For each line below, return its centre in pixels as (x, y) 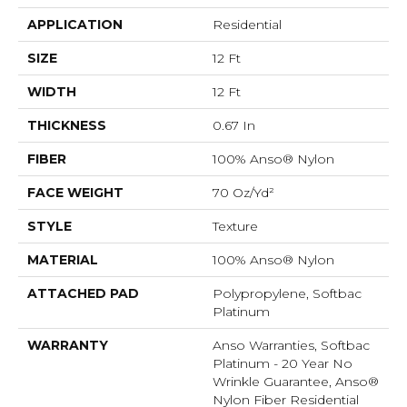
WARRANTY (68, 346)
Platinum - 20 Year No (283, 364)
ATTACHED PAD (83, 294)
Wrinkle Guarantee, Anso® (296, 382)
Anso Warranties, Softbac (291, 346)
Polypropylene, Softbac (287, 294)
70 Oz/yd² (243, 193)
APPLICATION (75, 25)
